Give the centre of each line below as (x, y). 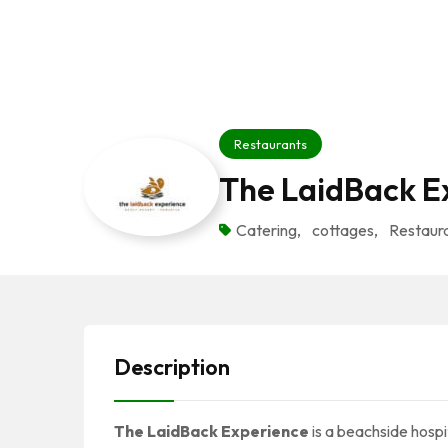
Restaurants (270, 144)
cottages (343, 230)
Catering (266, 230)
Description (172, 367)
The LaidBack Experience (211, 431)
